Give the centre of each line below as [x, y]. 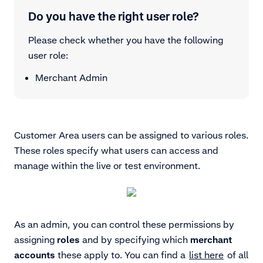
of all [237, 255]
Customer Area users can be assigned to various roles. [131, 135]
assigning [36, 240]
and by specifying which [135, 240]
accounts [35, 255]
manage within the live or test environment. [107, 166]
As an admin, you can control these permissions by [124, 225]
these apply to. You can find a [122, 255]
